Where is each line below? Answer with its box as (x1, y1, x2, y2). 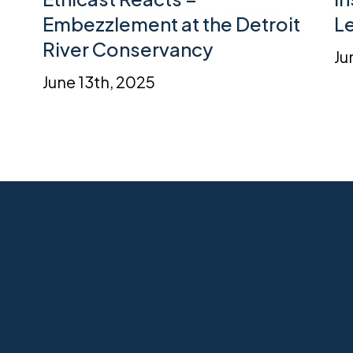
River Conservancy (43, 37, 213, 61)
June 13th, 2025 (43, 72, 155, 92)
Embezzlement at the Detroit (43, 12, 300, 36)
